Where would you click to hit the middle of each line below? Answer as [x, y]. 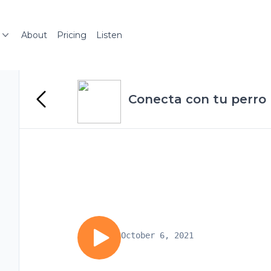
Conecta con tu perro [197, 99]
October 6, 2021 [157, 235]
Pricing [72, 35]
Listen [109, 35]
